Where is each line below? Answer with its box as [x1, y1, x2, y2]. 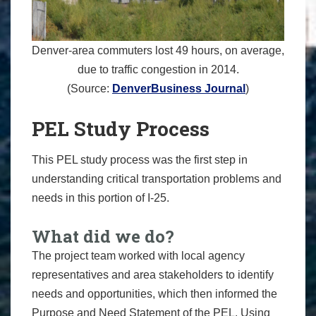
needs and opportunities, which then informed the [32, 287, 277, 300]
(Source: [67, 83, 112, 95]
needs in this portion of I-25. [32, 191, 169, 204]
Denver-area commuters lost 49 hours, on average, [32, 44, 284, 57]
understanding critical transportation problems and [32, 172, 281, 185]
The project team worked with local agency [32, 249, 245, 262]
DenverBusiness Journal [112, 83, 245, 95]
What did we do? [32, 224, 174, 248]
